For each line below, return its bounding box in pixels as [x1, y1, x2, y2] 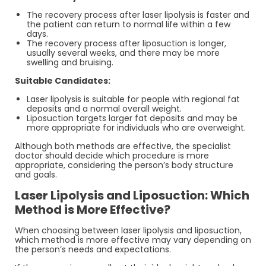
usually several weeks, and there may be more [27, 46, 220, 59]
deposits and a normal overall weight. [27, 102, 182, 115]
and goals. [15, 168, 57, 180]
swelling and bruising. [27, 56, 113, 68]
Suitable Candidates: [15, 74, 110, 87]
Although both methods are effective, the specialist [15, 140, 231, 152]
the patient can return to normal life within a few [27, 18, 230, 30]
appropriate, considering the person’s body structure [15, 159, 233, 171]
